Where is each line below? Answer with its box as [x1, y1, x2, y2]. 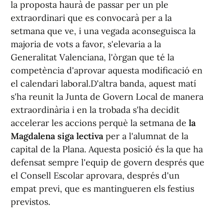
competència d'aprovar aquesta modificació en [11, 65, 202, 76]
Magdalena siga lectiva [11, 130, 103, 142]
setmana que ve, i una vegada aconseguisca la [11, 25, 196, 36]
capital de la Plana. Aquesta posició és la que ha [11, 144, 203, 155]
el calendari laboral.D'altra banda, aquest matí [11, 78, 196, 89]
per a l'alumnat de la [103, 130, 188, 142]
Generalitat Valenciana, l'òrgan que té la [11, 52, 174, 63]
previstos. [11, 196, 50, 207]
